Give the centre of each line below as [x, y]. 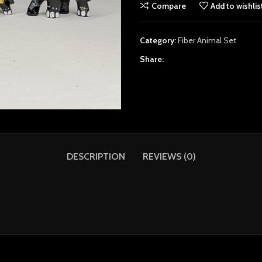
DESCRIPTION [96, 157]
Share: [152, 59]
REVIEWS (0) [169, 157]
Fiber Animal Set [207, 40]
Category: [158, 40]
